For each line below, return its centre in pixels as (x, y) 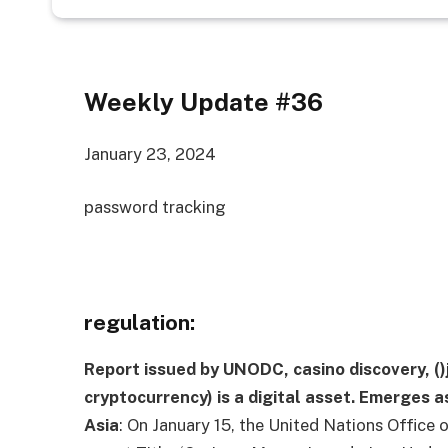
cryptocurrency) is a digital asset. (220, 396)
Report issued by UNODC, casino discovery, (257, 368)
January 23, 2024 (150, 153)
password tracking (155, 207)
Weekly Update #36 (204, 101)
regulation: (140, 322)
